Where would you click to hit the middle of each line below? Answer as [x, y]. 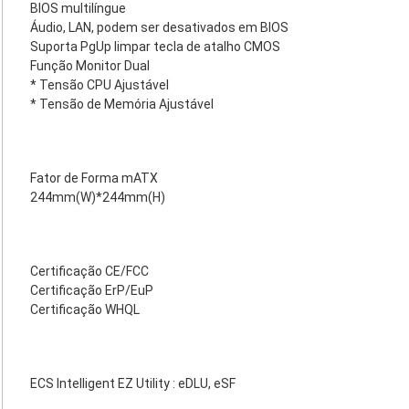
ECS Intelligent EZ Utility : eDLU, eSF [133, 383]
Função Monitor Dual [90, 66]
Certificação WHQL [85, 309]
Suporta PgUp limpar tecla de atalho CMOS [155, 47]
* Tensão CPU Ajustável [100, 85]
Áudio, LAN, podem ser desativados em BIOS [159, 27]
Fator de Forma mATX [94, 178]
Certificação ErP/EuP [92, 290]
